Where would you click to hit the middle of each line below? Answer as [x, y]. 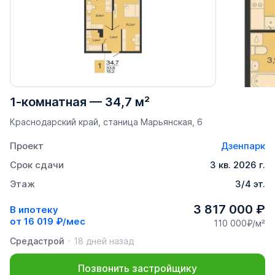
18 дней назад [104, 241]
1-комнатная [48, 102]
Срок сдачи [37, 165]
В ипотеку [34, 209]
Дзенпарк [243, 146]
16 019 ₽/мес [55, 221]
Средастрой [37, 241]
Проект [27, 146]
